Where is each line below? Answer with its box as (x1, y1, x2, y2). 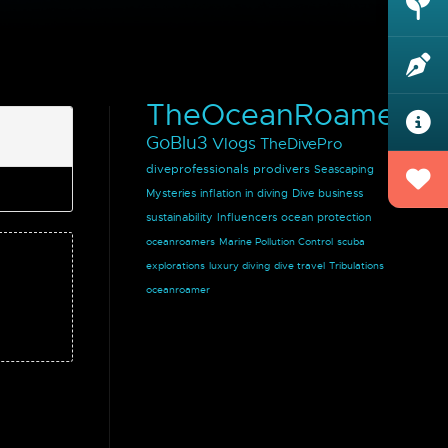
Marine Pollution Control (219, 235, 333, 248)
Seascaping (314, 162, 374, 176)
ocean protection (281, 210, 372, 224)
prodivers (253, 161, 310, 177)
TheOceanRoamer (146, 96, 407, 134)
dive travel (274, 259, 325, 272)
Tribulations (329, 259, 384, 272)
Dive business (292, 186, 363, 200)
